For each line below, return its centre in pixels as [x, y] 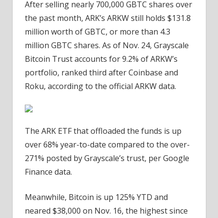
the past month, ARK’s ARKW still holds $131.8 [108, 18]
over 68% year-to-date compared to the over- [107, 145]
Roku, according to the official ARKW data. [100, 86]
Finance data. [48, 172]
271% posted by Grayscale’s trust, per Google [107, 158]
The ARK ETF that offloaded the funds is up [103, 131]
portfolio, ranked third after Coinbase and [101, 73]
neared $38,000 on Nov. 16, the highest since [106, 211]
